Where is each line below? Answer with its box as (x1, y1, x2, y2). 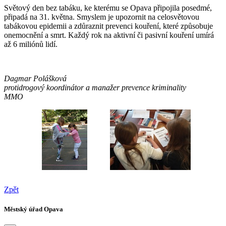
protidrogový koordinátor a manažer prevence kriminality (4, 83, 186, 92)
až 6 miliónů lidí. (4, 39, 58, 48)
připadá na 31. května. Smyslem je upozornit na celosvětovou (4, 12, 199, 21)
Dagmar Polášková (4, 74, 67, 83)
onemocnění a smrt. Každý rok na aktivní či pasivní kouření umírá (4, 30, 214, 39)
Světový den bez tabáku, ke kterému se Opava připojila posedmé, (4, 3, 212, 12)
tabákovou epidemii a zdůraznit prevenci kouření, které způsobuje (4, 21, 213, 30)
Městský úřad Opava (4, 205, 63, 213)
